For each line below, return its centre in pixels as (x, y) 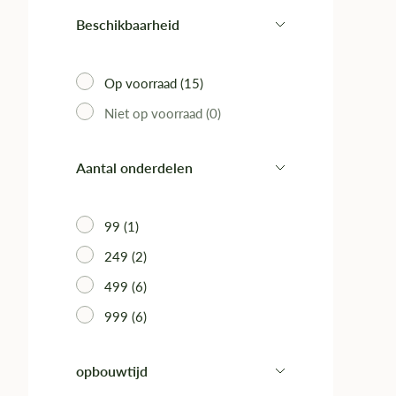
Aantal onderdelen (134, 168)
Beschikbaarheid (128, 24)
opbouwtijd (112, 371)
